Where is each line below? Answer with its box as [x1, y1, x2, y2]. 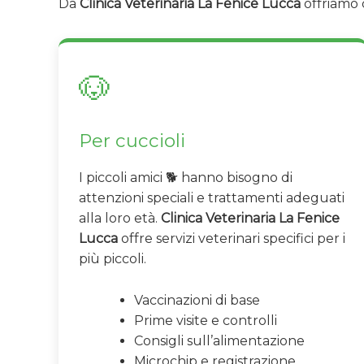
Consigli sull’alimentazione [134, 332, 305, 349]
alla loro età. [79, 210, 161, 227]
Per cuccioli [79, 129, 185, 153]
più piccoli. [79, 251, 146, 267]
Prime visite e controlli [134, 312, 277, 328]
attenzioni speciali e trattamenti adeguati [79, 190, 344, 206]
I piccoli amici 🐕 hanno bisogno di [79, 170, 292, 186]
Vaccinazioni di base [134, 292, 260, 308]
